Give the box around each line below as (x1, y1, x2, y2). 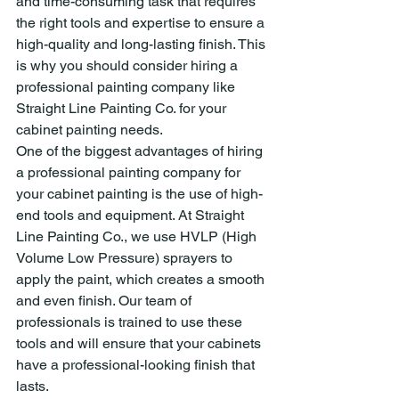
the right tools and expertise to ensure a (16, 14, 268, 31)
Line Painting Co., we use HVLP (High (16, 228, 260, 245)
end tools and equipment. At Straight (16, 207, 248, 224)
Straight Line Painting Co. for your (16, 100, 230, 117)
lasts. (16, 378, 49, 395)
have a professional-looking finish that (16, 356, 258, 373)
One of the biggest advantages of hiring (16, 142, 266, 159)
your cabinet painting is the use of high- (16, 185, 263, 202)
